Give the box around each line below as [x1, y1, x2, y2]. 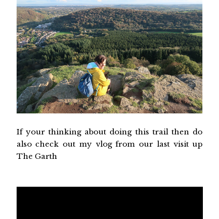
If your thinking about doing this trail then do [16, 127, 203, 136]
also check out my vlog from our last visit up [16, 139, 203, 149]
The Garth [16, 151, 57, 161]
